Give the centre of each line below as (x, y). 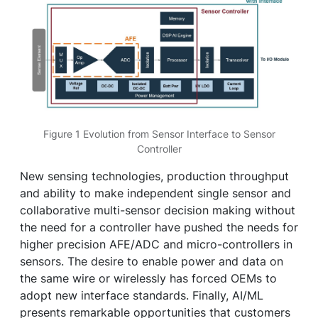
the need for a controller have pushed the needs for (159, 227)
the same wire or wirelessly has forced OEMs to (148, 279)
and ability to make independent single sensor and (155, 193)
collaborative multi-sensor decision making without (158, 210)
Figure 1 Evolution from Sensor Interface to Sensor (159, 134)
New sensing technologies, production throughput (154, 176)
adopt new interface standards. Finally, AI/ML (142, 296)
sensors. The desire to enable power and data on (152, 262)
